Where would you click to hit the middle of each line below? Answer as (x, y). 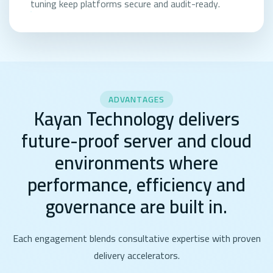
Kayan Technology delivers (136, 119)
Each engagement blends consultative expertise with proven (136, 238)
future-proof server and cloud (136, 141)
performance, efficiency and (136, 185)
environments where (136, 163)
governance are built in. (136, 207)
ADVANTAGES (136, 100)
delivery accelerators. (136, 255)
